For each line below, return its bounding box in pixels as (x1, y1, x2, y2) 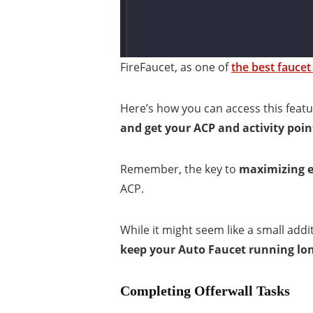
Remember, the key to (120, 161, 239, 177)
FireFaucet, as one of (120, 59, 231, 75)
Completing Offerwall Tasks (120, 282, 290, 298)
